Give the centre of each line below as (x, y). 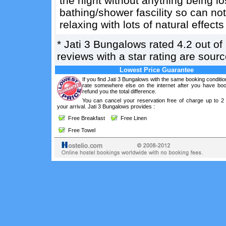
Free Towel (80, 130)
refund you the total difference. (119, 91)
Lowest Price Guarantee (157, 70)
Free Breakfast (85, 118)
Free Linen (132, 118)
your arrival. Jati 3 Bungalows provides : (106, 106)
